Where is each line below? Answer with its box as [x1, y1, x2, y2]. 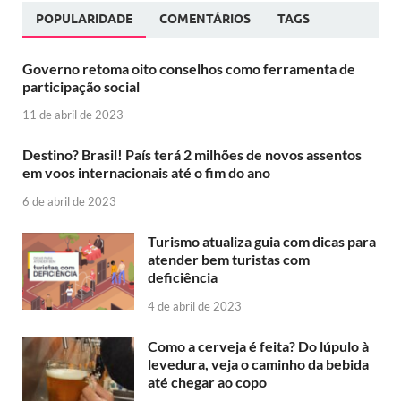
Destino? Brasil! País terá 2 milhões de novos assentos [22, 146, 362, 164]
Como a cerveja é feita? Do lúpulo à [148, 337, 369, 355]
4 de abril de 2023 [148, 299, 242, 314]
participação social [22, 77, 140, 95]
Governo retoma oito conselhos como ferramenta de [22, 59, 355, 77]
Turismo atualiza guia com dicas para [148, 233, 376, 251]
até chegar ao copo [148, 373, 267, 391]
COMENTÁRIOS [159, 11, 251, 26]
